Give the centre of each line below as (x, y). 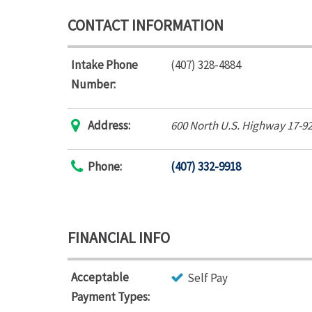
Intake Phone (104, 65)
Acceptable (100, 277)
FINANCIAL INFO (119, 237)
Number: (93, 84)
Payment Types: (110, 297)
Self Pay (208, 278)
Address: (109, 125)
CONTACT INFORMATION (146, 25)
